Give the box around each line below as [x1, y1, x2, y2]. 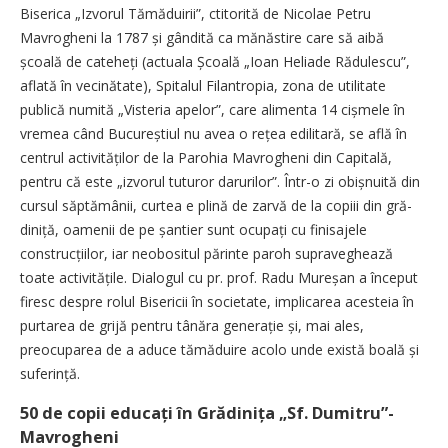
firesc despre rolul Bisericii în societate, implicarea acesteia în [20, 292, 414, 311]
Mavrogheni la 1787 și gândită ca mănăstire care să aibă [20, 28, 384, 47]
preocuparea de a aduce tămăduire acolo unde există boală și [20, 340, 419, 359]
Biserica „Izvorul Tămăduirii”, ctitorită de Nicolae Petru [20, 4, 371, 23]
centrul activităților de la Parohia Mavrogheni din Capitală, [20, 148, 392, 167]
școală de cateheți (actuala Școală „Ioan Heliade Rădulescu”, [20, 52, 410, 71]
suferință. [20, 364, 80, 383]
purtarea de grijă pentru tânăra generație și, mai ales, [20, 316, 364, 335]
